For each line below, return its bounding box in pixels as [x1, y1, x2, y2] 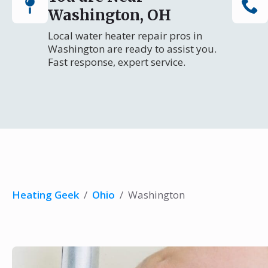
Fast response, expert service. [48, 55, 185, 69]
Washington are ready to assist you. [48, 42, 217, 56]
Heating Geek [12, 188, 79, 202]
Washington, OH [48, 5, 171, 25]
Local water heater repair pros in [48, 29, 202, 42]
